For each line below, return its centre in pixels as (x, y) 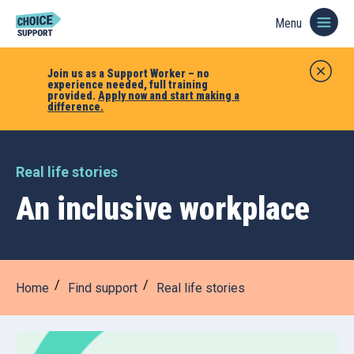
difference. (75, 107)
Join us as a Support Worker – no (128, 73)
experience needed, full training (128, 85)
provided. (73, 96)
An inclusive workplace (163, 209)
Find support (103, 288)
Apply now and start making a (169, 96)
